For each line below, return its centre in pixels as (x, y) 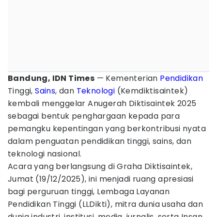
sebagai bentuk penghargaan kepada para (94, 116)
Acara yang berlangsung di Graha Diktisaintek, (100, 166)
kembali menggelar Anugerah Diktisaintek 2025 (102, 103)
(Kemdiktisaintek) (152, 91)
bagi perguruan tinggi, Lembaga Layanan (89, 192)
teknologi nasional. (45, 154)
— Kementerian (127, 78)
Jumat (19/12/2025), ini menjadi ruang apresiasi (101, 179)
